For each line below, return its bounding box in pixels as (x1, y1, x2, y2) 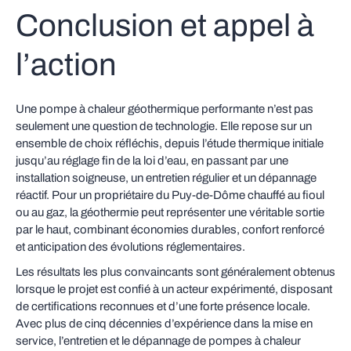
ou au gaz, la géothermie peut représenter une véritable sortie (16, 206, 324, 219)
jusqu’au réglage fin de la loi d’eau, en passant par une (16, 154, 288, 167)
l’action (16, 48, 117, 81)
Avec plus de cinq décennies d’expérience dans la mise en (16, 317, 313, 330)
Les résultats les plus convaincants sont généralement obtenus (16, 266, 335, 278)
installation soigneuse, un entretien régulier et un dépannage (16, 172, 317, 184)
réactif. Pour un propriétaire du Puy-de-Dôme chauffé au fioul (16, 189, 324, 201)
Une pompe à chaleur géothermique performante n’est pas (16, 103, 313, 115)
